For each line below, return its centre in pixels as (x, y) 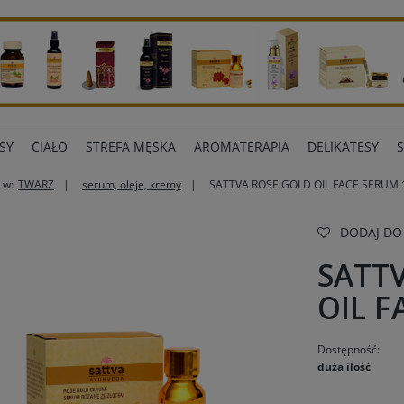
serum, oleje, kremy (132, 184)
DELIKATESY (343, 147)
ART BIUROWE (156, 199)
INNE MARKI (253, 199)
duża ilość (344, 367)
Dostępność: (349, 349)
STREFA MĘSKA (130, 147)
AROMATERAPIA (241, 147)
